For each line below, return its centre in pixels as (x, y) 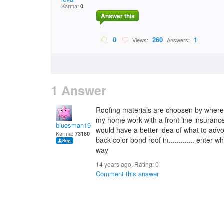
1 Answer (79, 90)
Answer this (118, 16)
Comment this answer (127, 174)
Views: (140, 40)
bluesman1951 (77, 125)
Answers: (178, 40)
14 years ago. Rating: (126, 164)
